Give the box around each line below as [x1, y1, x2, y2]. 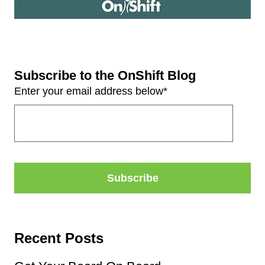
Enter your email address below [14, 85, 163, 97]
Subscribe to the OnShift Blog [14, 67, 196, 83]
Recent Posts [14, 230, 104, 246]
